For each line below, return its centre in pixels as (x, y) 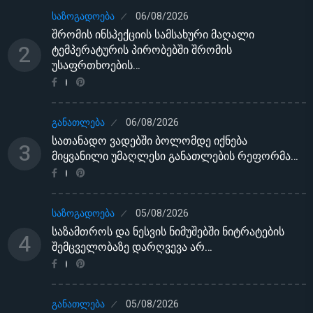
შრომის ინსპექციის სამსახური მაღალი (153, 35)
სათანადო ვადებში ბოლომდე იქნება (150, 141)
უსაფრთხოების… (96, 65)
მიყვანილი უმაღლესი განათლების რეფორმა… (175, 156)
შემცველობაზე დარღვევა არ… (132, 247)
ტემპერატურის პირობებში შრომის (142, 50)
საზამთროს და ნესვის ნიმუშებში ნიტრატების (168, 232)
